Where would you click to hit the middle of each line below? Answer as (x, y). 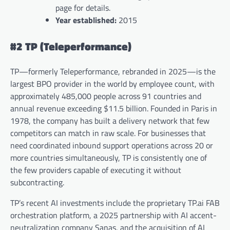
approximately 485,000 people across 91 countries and (106, 96)
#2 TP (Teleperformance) (71, 46)
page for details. (83, 8)
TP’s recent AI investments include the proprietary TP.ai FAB (115, 203)
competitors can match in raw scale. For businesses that (108, 133)
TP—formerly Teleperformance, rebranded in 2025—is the (113, 72)
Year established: (87, 20)
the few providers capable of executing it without (96, 170)
